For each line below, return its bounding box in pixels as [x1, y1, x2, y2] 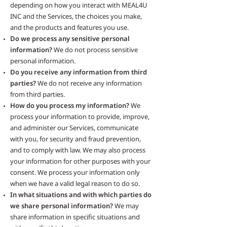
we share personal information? [10, 201, 113, 210]
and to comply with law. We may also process [10, 145, 145, 155]
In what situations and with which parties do [10, 190, 152, 199]
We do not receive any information [36, 79, 142, 88]
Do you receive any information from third [10, 67, 147, 77]
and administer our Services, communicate [10, 123, 138, 132]
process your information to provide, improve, [10, 112, 149, 121]
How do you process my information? [10, 101, 129, 110]
